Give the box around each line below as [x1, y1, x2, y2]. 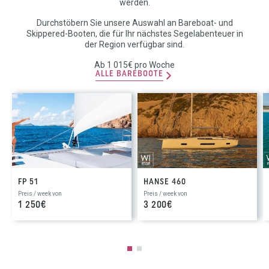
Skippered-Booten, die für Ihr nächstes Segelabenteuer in [26, 29, 243, 38]
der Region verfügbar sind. [85, 40, 184, 49]
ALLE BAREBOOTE [95, 70, 163, 79]
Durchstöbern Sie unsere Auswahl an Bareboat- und [36, 18, 233, 28]
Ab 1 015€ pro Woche [94, 60, 175, 70]
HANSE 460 [144, 178, 186, 187]
